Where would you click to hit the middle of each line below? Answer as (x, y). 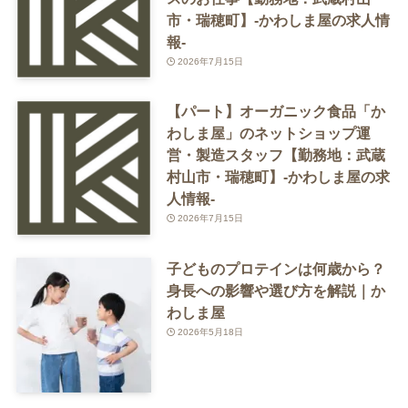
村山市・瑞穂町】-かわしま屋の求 (278, 177)
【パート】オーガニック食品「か (275, 112)
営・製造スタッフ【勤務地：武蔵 (275, 155)
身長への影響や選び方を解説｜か (275, 290)
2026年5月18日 (211, 331)
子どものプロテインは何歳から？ (275, 268)
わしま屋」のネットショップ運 (268, 133)
